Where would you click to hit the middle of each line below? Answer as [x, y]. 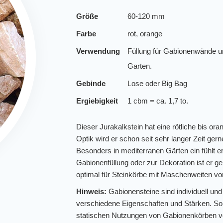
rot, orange [145, 33]
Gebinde [91, 83]
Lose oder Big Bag [158, 83]
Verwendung [98, 51]
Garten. [140, 66]
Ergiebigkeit [97, 101]
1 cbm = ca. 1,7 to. [158, 101]
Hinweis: [92, 191]
